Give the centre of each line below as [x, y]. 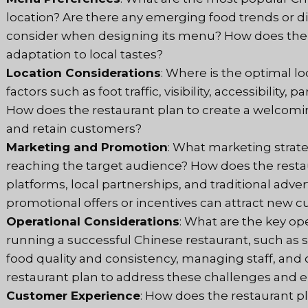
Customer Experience [73, 296]
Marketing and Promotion [87, 147]
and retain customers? [74, 129]
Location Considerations [84, 73]
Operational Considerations [93, 222]
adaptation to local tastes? [85, 55]
